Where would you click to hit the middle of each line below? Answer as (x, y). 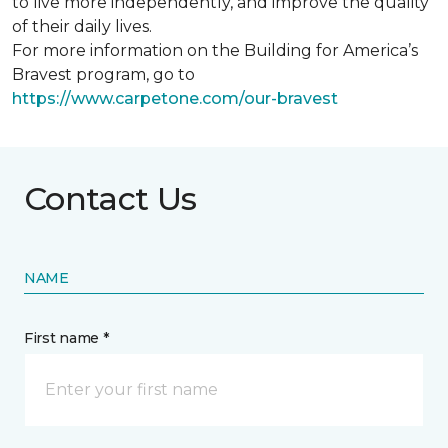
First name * (66, 337)
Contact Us (110, 198)
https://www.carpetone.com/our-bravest (175, 98)
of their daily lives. (82, 26)
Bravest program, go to (103, 74)
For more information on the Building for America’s (215, 50)
